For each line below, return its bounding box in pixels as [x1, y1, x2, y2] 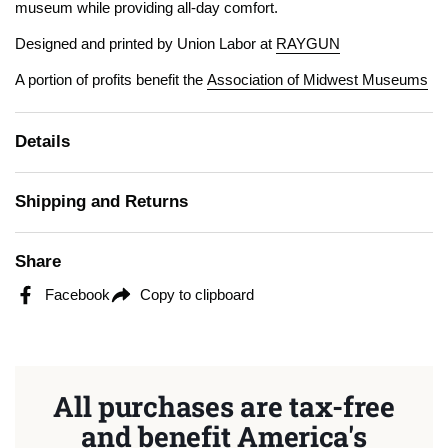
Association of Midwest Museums [207, 72, 428, 88]
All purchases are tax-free [53, 387, 395, 425]
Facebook [45, 286, 110, 303]
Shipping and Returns [15, 192, 188, 211]
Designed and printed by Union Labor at [15, 36, 276, 52]
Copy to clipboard [140, 286, 254, 303]
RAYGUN [276, 36, 340, 52]
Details [15, 132, 70, 151]
